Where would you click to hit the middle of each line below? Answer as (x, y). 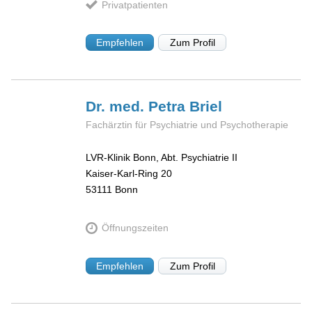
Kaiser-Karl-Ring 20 (129, 173)
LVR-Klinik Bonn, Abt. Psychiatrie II (162, 157)
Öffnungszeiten (135, 228)
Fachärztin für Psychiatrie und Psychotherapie (187, 125)
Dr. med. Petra (138, 107)
